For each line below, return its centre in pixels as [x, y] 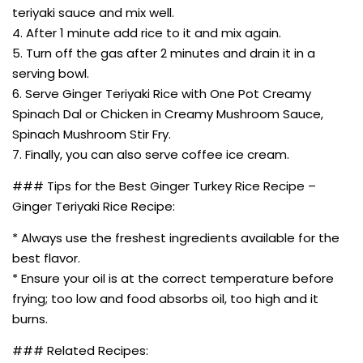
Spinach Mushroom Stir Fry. [92, 134]
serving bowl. [51, 73]
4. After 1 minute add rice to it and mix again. [147, 32]
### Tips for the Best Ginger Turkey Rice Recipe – [164, 186]
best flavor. [46, 258]
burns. [30, 318]
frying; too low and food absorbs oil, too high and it [165, 298]
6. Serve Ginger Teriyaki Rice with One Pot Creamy [162, 93]
